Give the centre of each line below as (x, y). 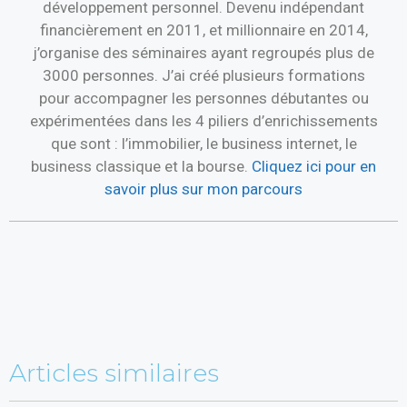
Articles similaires (114, 372)
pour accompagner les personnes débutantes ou (203, 98)
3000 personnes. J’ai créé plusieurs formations (203, 75)
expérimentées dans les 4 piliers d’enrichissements (203, 120)
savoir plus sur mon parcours (203, 189)
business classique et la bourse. (141, 166)
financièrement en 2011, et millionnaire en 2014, (203, 30)
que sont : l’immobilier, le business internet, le (203, 143)
